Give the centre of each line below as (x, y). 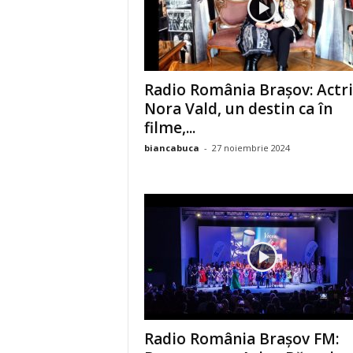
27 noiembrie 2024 (251, 148)
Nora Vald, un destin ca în (238, 109)
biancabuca (171, 148)
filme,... (169, 128)
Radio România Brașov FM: (241, 339)
